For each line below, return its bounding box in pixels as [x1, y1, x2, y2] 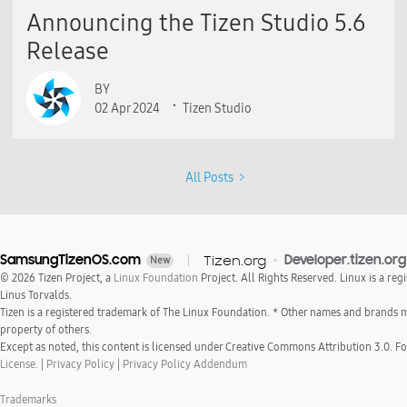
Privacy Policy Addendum [123, 358, 247, 371]
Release [26, 37, 109, 65]
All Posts [185, 170, 233, 185]
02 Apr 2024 [94, 101, 160, 116]
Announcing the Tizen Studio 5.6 [26, 9, 365, 37]
